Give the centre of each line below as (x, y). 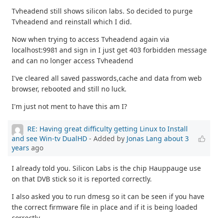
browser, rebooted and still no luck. (69, 89)
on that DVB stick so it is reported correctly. (82, 179)
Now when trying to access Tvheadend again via (91, 39)
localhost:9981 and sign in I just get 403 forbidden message (109, 50)
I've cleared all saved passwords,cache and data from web (107, 78)
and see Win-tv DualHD (49, 138)
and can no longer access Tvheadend (73, 60)
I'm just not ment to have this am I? (69, 106)
